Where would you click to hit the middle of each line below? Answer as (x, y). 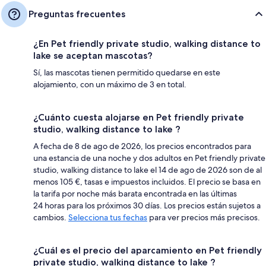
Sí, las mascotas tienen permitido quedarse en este (127, 72)
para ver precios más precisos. (204, 217)
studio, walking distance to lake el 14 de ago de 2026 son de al (148, 170)
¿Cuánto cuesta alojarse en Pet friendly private (139, 117)
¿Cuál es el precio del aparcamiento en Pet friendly (148, 250)
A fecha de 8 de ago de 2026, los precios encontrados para (142, 146)
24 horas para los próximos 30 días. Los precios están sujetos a (147, 205)
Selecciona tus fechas (108, 217)
